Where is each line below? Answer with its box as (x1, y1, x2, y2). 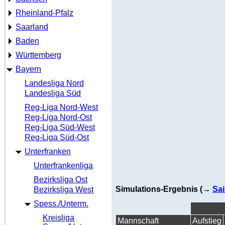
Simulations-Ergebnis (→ (116, 185, 212, 193)
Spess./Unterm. (34, 199, 88, 208)
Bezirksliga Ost (34, 175, 87, 184)
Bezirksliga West (34, 185, 93, 194)
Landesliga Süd (25, 89, 81, 97)
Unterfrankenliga (34, 161, 93, 170)
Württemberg (16, 51, 61, 59)
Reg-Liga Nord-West (25, 103, 98, 111)
